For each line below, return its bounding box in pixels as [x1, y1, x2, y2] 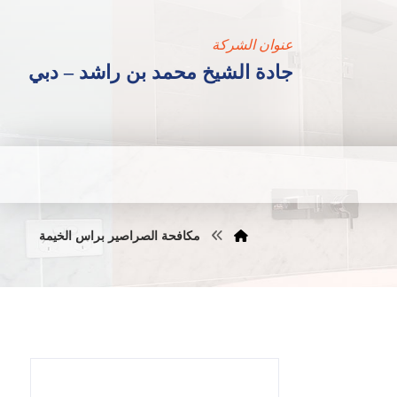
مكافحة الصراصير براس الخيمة [38, 230, 200, 243]
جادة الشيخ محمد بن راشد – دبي [28, 61, 293, 83]
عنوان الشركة [212, 37, 293, 52]
